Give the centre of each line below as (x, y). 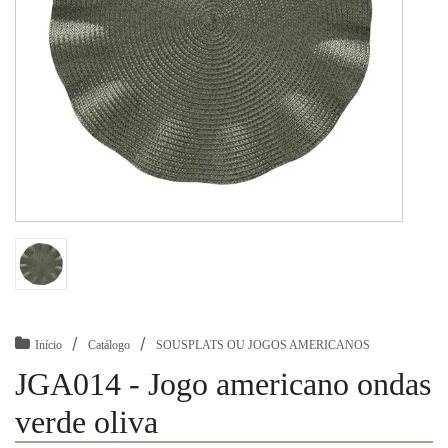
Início (48, 344)
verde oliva (86, 421)
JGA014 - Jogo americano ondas (223, 383)
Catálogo (109, 344)
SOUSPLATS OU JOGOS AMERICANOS (263, 344)
